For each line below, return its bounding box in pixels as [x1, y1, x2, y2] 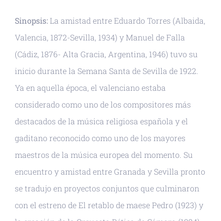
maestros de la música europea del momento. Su [15, 149, 193, 160]
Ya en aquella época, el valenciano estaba [15, 82, 166, 93]
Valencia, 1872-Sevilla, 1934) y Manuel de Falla [15, 32, 185, 42]
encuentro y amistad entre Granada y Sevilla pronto [15, 166, 205, 177]
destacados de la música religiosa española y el [15, 115, 188, 126]
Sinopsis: [15, 15, 48, 26]
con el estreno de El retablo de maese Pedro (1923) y [15, 199, 203, 210]
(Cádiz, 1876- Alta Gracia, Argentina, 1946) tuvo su [15, 48, 198, 59]
